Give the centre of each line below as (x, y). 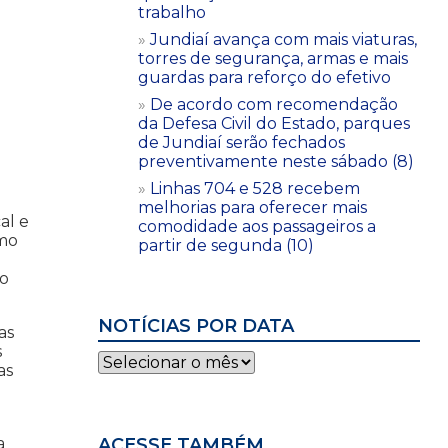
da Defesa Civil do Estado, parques (274, 123)
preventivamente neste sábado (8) (276, 161)
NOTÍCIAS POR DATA (196, 325)
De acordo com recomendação (274, 104)
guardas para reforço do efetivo (264, 77)
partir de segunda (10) (226, 245)
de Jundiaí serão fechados (241, 142)
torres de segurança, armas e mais (273, 58)
